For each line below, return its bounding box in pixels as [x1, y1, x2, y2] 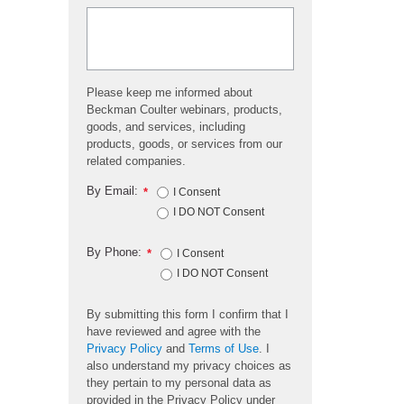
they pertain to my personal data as [87, 376, 271, 390]
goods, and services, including [87, 120, 245, 134]
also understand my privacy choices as [87, 359, 291, 372]
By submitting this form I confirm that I [87, 308, 289, 321]
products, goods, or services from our [87, 137, 282, 151]
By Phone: [87, 244, 142, 259]
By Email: [87, 183, 138, 197]
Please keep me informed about [87, 86, 252, 100]
